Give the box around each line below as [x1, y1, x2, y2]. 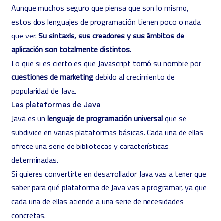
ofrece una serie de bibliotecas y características [11, 141, 169, 151]
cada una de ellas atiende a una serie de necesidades [11, 196, 184, 207]
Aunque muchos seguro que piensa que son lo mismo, [11, 2, 189, 13]
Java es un [11, 113, 47, 124]
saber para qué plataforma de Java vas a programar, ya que [11, 182, 207, 193]
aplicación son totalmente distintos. [11, 44, 131, 55]
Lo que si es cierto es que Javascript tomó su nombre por [11, 58, 201, 69]
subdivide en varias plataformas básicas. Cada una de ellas [11, 127, 203, 138]
